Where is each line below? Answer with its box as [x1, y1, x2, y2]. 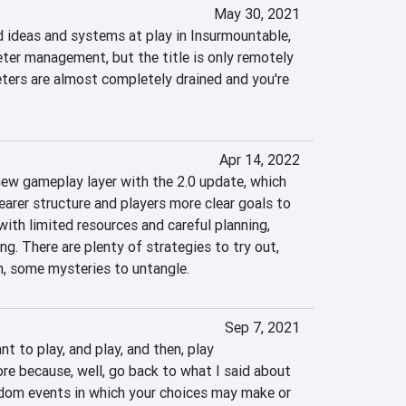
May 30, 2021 [213, 5, 300, 23]
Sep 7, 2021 [224, 318, 300, 336]
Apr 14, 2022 [218, 150, 300, 169]
